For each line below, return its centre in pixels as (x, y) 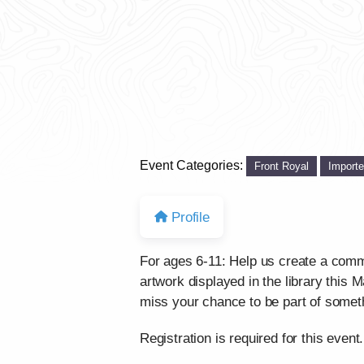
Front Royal (282, 166)
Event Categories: (193, 165)
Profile (191, 217)
